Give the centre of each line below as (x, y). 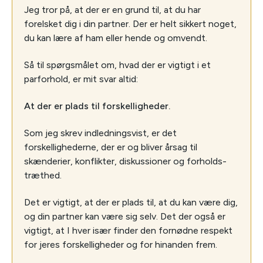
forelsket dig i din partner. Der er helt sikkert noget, (130, 23)
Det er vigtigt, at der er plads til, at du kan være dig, (131, 202)
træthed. (43, 175)
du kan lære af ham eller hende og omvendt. (116, 38)
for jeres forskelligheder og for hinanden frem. (121, 244)
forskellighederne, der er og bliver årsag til (111, 147)
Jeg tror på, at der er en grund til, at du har (112, 9)
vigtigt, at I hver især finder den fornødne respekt (128, 230)
